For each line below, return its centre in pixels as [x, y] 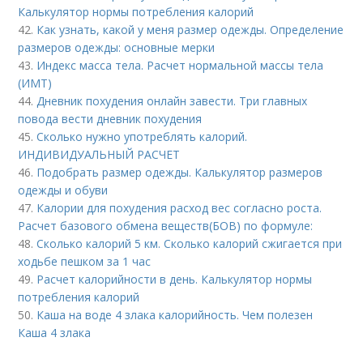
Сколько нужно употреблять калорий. [142, 136]
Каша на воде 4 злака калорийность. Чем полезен [175, 314]
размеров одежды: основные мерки [117, 47]
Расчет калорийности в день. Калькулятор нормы [175, 279]
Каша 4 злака [55, 332]
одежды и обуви [63, 190]
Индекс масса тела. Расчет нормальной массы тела [180, 65]
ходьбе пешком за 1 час [85, 261]
